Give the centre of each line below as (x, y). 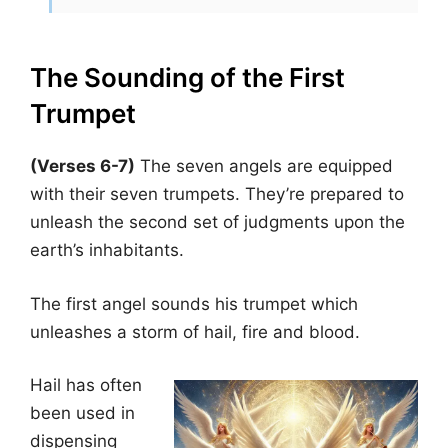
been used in (82, 413)
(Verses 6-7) (82, 166)
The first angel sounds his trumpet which (194, 303)
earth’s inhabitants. (107, 250)
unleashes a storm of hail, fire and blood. (195, 331)
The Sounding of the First (187, 77)
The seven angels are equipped (264, 166)
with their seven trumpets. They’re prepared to (217, 194)
